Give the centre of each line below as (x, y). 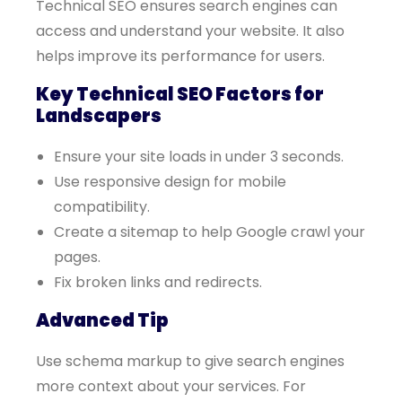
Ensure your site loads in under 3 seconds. (199, 157)
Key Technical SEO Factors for (180, 94)
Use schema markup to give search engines (190, 361)
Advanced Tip (102, 320)
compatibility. (102, 207)
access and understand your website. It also (190, 31)
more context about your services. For (171, 386)
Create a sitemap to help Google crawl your (210, 232)
